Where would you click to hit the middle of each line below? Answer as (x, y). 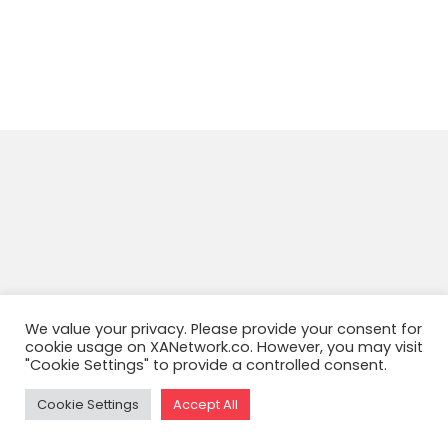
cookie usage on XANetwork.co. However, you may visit (224, 347)
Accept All (205, 404)
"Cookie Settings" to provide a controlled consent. (206, 365)
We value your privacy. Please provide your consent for (223, 329)
